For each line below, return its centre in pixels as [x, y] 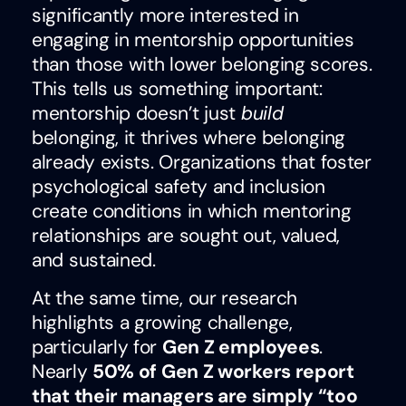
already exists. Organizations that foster [202, 163]
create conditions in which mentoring [192, 212]
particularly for [97, 347]
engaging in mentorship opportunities [193, 40]
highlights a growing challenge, [162, 322]
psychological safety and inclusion [179, 187]
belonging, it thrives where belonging [188, 138]
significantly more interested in [165, 16]
